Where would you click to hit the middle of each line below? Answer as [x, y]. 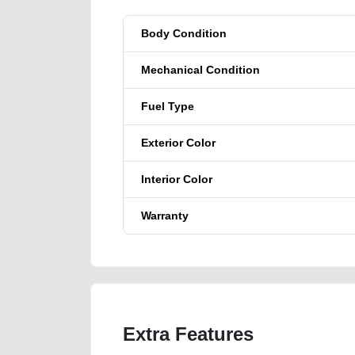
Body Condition [184, 33]
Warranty [165, 215]
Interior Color [177, 179]
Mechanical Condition [200, 69]
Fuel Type [168, 106]
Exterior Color [178, 142]
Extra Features [188, 334]
